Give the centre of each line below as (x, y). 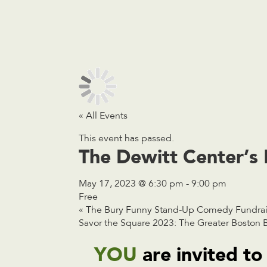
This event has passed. (126, 139)
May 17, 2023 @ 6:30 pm (131, 184)
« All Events (103, 117)
